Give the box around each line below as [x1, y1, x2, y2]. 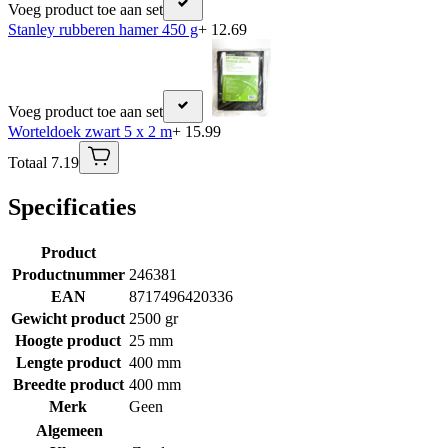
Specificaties [8, 194, 136, 221]
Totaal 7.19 [8, 154, 79, 172]
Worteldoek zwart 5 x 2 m [8, 123, 172, 141]
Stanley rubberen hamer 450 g [8, 21, 198, 39]
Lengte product [15, 354, 121, 372]
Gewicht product [11, 310, 125, 328]
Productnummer [11, 266, 125, 284]
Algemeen [36, 422, 103, 440]
